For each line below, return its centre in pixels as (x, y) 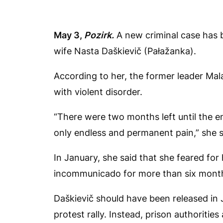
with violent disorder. (98, 92)
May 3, (69, 35)
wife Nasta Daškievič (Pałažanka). (125, 51)
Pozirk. (99, 35)
